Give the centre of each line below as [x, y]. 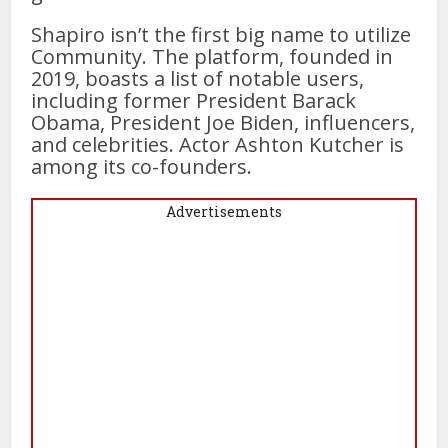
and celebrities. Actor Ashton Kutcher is [218, 145]
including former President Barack [194, 101]
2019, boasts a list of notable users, [198, 79]
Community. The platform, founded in [212, 57]
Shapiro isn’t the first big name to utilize [221, 35]
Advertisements [224, 212]
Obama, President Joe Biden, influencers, [223, 123]
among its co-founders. [142, 167]
